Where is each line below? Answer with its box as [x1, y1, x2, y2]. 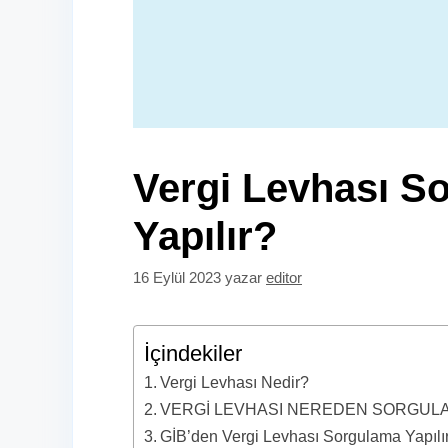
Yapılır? [133, 213, 277, 258]
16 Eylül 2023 [133, 269, 221, 287]
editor [266, 269, 302, 287]
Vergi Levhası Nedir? [160, 373, 310, 392]
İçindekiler [144, 341, 242, 367]
